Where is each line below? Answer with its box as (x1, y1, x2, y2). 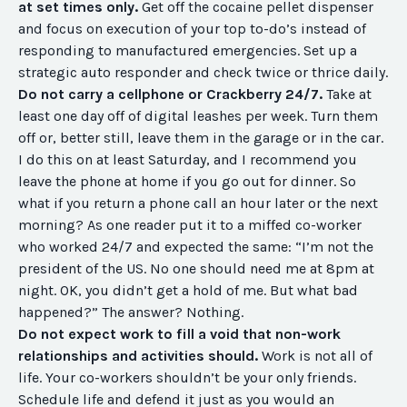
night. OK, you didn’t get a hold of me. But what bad (18, 282, 358, 300)
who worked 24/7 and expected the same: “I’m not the (18, 238, 373, 256)
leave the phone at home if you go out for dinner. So (18, 173, 356, 191)
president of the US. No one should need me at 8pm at (18, 260, 374, 278)
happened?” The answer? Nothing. (18, 303, 243, 322)
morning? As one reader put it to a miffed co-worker (18, 216, 362, 234)
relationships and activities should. (18, 347, 258, 365)
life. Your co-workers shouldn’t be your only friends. (18, 369, 356, 387)
